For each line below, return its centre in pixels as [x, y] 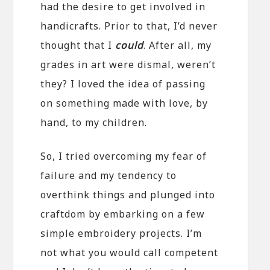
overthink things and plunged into [128, 194]
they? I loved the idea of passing [123, 83]
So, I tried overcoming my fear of [124, 156]
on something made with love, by [124, 103]
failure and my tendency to [109, 175]
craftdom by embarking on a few [123, 214]
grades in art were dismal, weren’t [128, 64]
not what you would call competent [130, 252]
